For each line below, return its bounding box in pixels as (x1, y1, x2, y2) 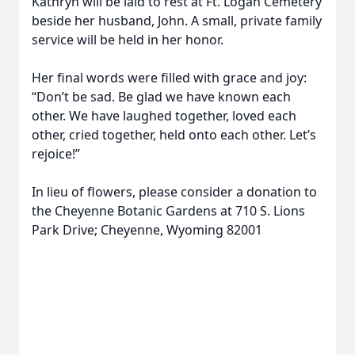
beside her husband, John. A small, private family (32, 12, 322, 29)
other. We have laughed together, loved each (32, 107, 296, 124)
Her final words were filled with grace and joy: (32, 69, 307, 86)
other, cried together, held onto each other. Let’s (32, 126, 316, 143)
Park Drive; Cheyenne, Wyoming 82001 (32, 221, 262, 239)
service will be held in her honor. (32, 31, 223, 48)
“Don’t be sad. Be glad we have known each (32, 88, 291, 105)
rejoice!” (32, 145, 80, 162)
